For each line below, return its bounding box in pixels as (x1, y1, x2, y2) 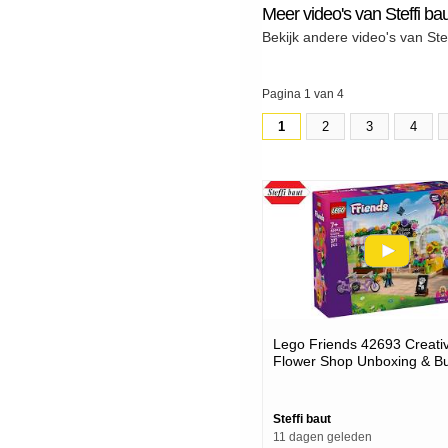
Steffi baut (273, 411, 331, 426)
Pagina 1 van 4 (262, 87, 344, 102)
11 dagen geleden (273, 429, 372, 444)
